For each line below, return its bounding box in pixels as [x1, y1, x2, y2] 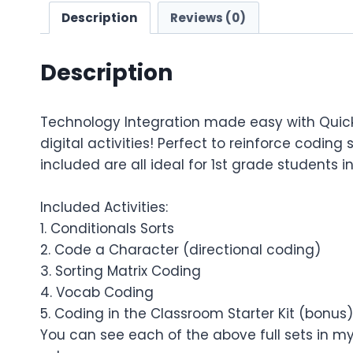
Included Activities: [40, 197, 168, 217]
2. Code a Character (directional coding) [40, 240, 321, 259]
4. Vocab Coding [40, 282, 154, 302]
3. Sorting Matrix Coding [40, 261, 201, 281]
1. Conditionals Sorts [40, 218, 174, 238]
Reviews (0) [170, 9, 247, 26]
